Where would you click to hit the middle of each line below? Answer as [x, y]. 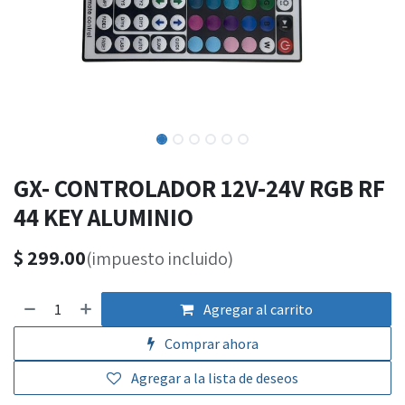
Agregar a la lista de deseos [215, 378]
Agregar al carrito [257, 310]
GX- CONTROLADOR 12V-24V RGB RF [199, 188]
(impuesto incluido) [160, 259]
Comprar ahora [210, 344]
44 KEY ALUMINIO [104, 217]
